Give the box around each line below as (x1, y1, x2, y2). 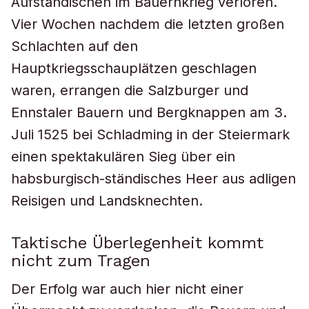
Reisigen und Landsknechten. (11, 192, 203, 209)
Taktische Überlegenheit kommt (11, 233, 263, 252)
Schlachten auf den (11, 38, 138, 54)
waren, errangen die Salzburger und (11, 82, 248, 99)
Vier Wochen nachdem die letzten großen (11, 16, 284, 32)
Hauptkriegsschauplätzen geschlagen (11, 60, 257, 77)
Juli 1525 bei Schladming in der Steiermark (11, 126, 290, 143)
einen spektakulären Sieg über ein (11, 148, 235, 165)
